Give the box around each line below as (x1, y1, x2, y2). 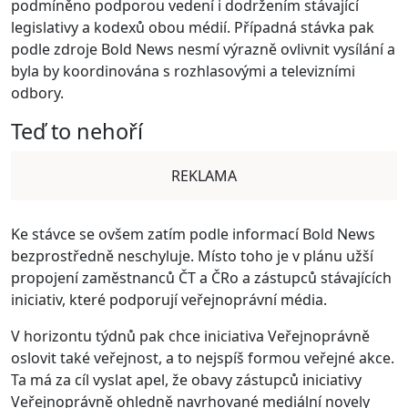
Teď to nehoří (11, 117, 143, 146)
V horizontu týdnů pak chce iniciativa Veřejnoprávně (11, 326, 370, 346)
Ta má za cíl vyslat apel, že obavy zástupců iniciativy (11, 370, 362, 390)
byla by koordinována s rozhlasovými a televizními (11, 61, 355, 81)
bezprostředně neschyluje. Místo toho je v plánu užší (11, 246, 373, 266)
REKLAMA (171, 166, 237, 186)
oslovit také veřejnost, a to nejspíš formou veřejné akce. (11, 348, 394, 368)
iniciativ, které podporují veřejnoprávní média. (11, 290, 327, 310)
